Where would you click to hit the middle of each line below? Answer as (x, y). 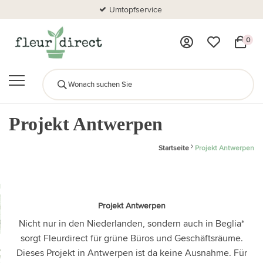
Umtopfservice (136, 9)
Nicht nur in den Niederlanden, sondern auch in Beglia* (131, 223)
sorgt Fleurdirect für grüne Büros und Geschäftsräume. (131, 238)
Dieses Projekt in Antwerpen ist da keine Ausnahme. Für (131, 252)
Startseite (174, 147)
